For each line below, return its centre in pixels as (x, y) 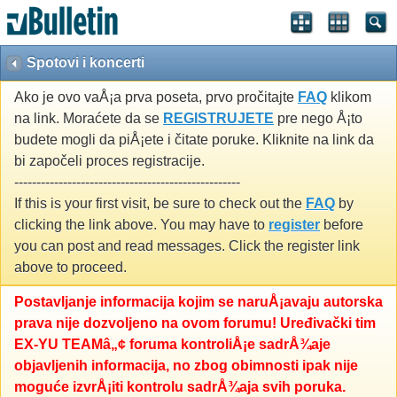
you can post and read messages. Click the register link (187, 246)
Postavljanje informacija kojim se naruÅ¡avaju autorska (198, 302)
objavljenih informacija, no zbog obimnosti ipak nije (186, 366)
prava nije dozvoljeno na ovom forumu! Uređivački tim (195, 323)
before (342, 225)
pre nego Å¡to (318, 119)
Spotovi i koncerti (86, 62)
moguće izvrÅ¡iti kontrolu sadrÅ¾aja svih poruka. (180, 387)
